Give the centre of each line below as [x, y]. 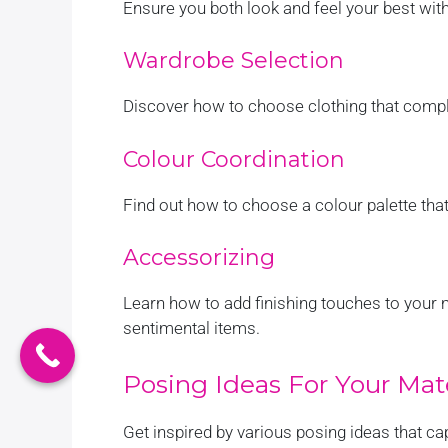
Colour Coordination [234, 159]
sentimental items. [191, 327]
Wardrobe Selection [233, 61]
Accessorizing [199, 257]
